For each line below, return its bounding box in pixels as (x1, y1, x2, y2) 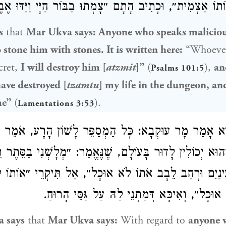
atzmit (106, 61, 136, 75)
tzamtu (67, 78, 99, 92)
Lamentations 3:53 (18, 98, 94, 109)
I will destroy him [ (21, 61, 106, 75)
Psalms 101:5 (151, 63, 204, 74)
